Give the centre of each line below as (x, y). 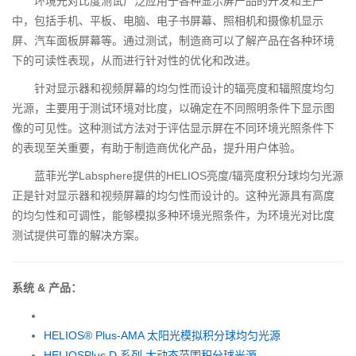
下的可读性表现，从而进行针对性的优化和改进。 (134, 60)
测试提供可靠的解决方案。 (79, 235)
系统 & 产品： (47, 287)
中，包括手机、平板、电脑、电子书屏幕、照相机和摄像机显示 (168, 20)
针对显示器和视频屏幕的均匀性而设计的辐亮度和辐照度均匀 (184, 88)
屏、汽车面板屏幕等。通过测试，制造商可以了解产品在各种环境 (173, 40)
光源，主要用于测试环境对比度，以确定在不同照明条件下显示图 (173, 108)
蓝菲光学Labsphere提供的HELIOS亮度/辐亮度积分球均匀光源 (189, 175)
